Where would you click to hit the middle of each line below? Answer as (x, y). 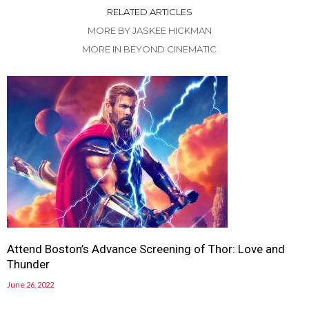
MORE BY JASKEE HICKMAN (149, 31)
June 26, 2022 (30, 285)
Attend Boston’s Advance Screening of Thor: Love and (146, 249)
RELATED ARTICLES (149, 12)
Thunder (28, 265)
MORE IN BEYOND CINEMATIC (149, 49)
